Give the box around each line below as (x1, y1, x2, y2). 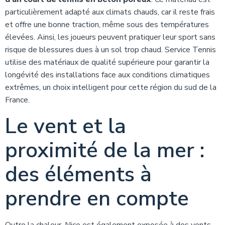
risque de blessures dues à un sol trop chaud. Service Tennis (5, 44, 216, 55)
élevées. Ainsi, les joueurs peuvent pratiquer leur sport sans (5, 32, 215, 43)
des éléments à (5, 160, 152, 189)
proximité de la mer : (5, 136, 204, 165)
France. (5, 94, 30, 105)
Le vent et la (5, 112, 126, 141)
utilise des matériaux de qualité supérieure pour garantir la (5, 57, 209, 68)
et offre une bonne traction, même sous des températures (5, 19, 209, 30)
